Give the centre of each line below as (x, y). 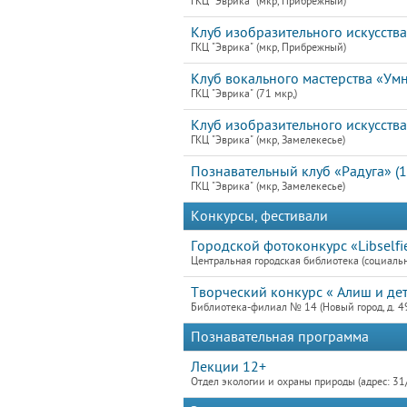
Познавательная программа (280, 337)
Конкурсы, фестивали (259, 216)
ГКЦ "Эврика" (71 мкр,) (244, 94)
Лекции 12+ (228, 367)
